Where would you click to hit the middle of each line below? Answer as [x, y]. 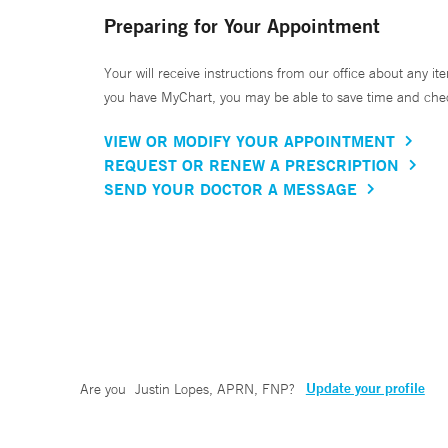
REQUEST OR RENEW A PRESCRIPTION [251, 165]
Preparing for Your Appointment [242, 26]
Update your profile [365, 388]
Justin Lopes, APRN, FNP [211, 389]
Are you [105, 389]
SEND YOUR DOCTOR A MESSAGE [230, 189]
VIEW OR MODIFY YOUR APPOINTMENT [249, 141]
